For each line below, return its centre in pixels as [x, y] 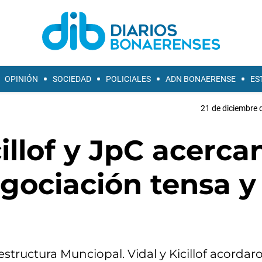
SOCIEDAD [72, 79]
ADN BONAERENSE [201, 79]
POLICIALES [128, 79]
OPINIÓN [21, 79]
